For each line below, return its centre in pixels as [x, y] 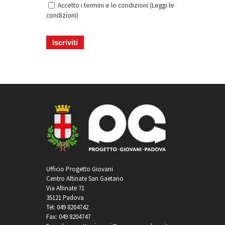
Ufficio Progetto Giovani [79, 169]
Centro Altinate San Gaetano [85, 178]
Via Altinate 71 [65, 188]
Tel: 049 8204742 [67, 207]
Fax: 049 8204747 [68, 216]
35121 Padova [65, 197]
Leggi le [163, 6]
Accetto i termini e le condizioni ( [104, 6]
